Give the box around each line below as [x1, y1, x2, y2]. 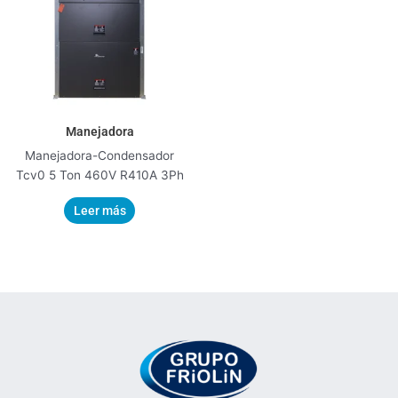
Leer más [73, 203, 126, 218]
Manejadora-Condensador [25, 148, 174, 163]
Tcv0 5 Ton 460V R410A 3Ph [15, 168, 184, 183]
